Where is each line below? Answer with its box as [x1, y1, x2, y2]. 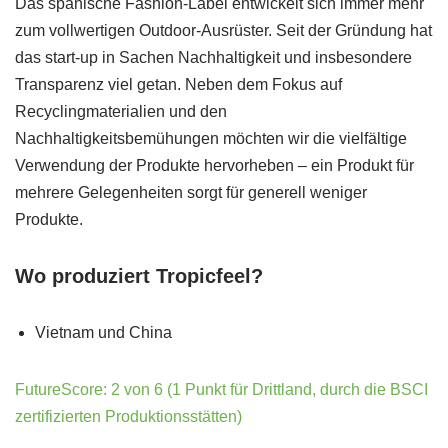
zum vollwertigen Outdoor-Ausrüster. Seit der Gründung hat [15, 22, 432, 39]
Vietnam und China [35, 324, 172, 341]
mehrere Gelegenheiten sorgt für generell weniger [15, 184, 367, 201]
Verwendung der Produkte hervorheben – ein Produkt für [15, 157, 414, 174]
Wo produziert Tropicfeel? [15, 265, 263, 287]
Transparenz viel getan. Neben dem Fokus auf [15, 76, 342, 93]
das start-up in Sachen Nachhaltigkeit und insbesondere [15, 49, 412, 66]
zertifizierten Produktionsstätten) [15, 408, 242, 425]
